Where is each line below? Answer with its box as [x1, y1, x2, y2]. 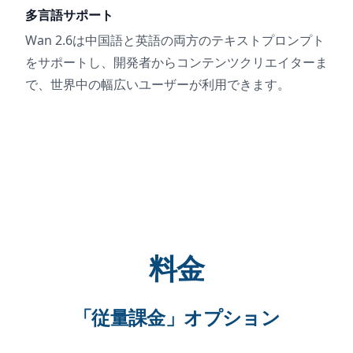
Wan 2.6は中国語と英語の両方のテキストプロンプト [25, 32, 325, 50]
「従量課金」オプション [72, 304, 281, 331]
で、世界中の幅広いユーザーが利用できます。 [25, 76, 290, 94]
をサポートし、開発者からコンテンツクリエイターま [25, 54, 328, 72]
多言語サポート [25, 6, 113, 24]
